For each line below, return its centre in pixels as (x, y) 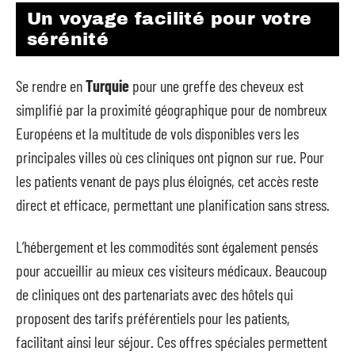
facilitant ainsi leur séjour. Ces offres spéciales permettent (172, 341)
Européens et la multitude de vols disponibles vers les (157, 133)
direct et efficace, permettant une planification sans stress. (173, 204)
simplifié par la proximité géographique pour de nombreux (172, 109)
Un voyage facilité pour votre (170, 19)
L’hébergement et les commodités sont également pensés (167, 246)
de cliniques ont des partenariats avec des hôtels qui (155, 294)
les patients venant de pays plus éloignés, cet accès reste (167, 181)
